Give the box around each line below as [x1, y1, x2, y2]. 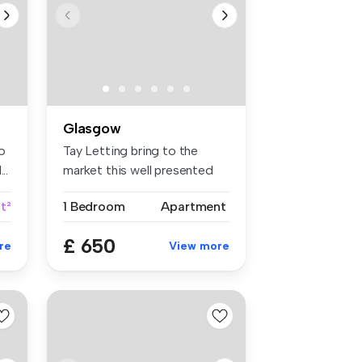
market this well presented [63, 162, 213, 179]
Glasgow [63, 120, 121, 138]
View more [169, 239, 229, 254]
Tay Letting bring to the [63, 143, 199, 159]
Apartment [161, 199, 226, 215]
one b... [63, 182, 102, 198]
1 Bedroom [63, 199, 125, 215]
